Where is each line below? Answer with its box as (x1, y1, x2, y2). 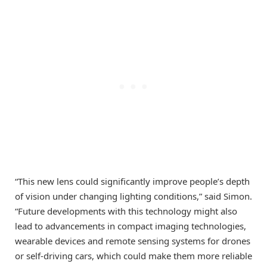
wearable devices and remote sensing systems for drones (15, 235, 250, 247)
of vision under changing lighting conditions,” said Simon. (15, 190, 252, 203)
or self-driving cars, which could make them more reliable (15, 250, 252, 262)
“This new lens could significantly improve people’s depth (15, 175, 250, 188)
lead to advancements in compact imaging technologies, (15, 220, 246, 232)
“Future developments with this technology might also (15, 205, 237, 218)
